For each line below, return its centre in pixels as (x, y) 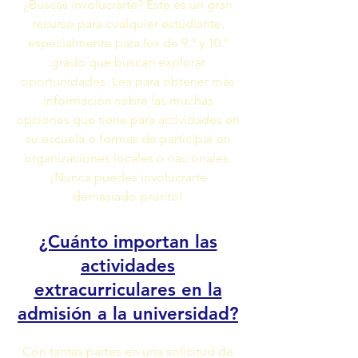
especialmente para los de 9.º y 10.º (128, 43)
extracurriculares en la (128, 290)
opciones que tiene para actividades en (128, 119)
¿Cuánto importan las (128, 242)
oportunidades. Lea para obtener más (128, 81)
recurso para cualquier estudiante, (128, 24)
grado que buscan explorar (128, 62)
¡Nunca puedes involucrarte (128, 177)
